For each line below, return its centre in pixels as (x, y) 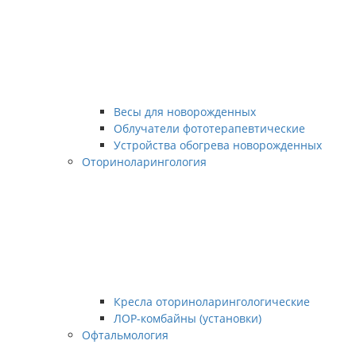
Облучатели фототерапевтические (209, 128)
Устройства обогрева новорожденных (218, 145)
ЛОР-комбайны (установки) (188, 318)
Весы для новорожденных (185, 112)
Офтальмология (125, 335)
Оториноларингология (144, 162)
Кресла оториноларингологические (212, 302)
